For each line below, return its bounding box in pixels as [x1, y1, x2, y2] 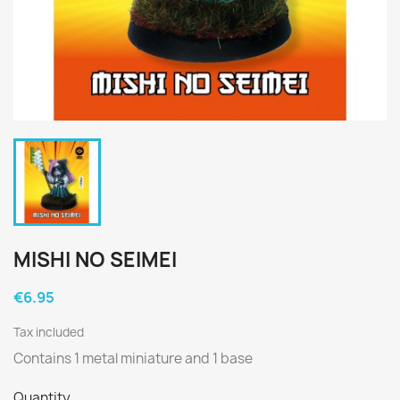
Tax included [13, 324, 84, 340]
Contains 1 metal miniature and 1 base [13, 349, 255, 368]
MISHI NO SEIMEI [13, 246, 177, 273]
